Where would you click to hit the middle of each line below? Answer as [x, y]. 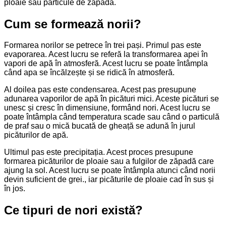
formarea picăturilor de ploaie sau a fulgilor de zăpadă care [109, 161]
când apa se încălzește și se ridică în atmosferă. [89, 73]
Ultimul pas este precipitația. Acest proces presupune [99, 152]
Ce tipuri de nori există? [73, 210]
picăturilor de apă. [36, 135]
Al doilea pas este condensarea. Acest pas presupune [100, 90]
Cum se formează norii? [73, 24]
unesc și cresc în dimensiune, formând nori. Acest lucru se [107, 108]
